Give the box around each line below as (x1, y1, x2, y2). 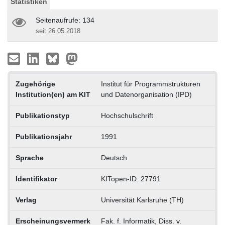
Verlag (15, 195, 37, 204)
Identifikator (15, 174, 57, 183)
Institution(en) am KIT (15, 90, 90, 98)
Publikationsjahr (15, 132, 72, 141)
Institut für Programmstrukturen (100, 79, 200, 88)
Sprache (15, 153, 44, 162)
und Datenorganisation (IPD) (100, 90, 192, 98)
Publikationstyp (15, 111, 70, 120)
